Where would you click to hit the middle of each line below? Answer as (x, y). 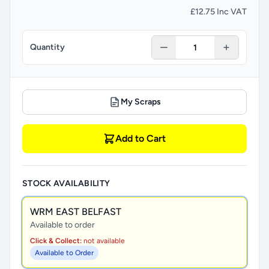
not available (103, 241)
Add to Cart (141, 138)
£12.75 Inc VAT (219, 12)
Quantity (47, 47)
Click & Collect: (56, 241)
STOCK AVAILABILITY (66, 183)
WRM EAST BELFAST (76, 212)
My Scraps (141, 102)
